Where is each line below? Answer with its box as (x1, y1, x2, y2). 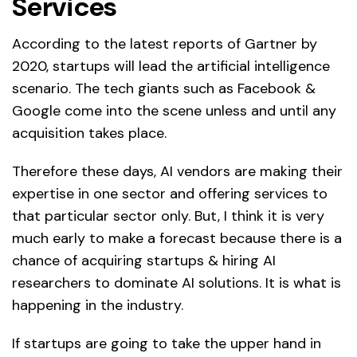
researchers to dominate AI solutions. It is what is (12, 273, 341, 292)
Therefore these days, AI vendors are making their (12, 161, 343, 181)
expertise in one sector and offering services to (12, 183, 328, 203)
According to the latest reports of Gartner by (12, 33, 317, 53)
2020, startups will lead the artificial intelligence (12, 56, 330, 76)
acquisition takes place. (12, 123, 167, 143)
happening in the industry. (12, 295, 183, 315)
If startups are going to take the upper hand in (12, 333, 321, 353)
